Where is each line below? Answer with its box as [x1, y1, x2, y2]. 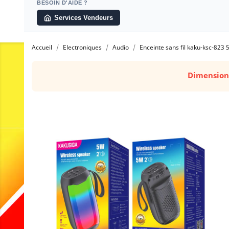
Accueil [32, 43, 52, 52]
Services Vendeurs [54, 14, 113, 21]
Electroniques [63, 43, 102, 52]
